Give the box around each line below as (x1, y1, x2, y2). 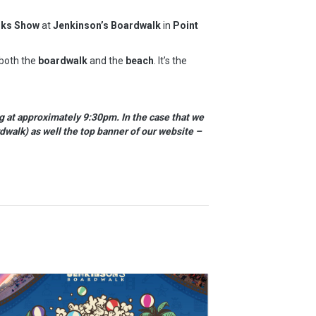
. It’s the (154, 55, 187, 66)
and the (87, 55, 126, 66)
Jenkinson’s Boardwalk (53, 20, 161, 31)
